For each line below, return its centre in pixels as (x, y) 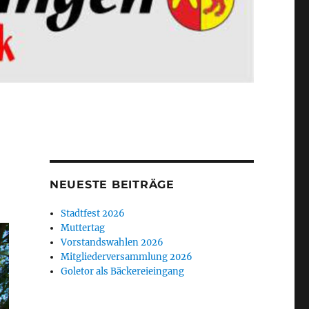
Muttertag (83, 228)
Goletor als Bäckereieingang (123, 271)
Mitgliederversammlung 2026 (127, 257)
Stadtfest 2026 (93, 213)
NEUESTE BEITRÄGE (112, 184)
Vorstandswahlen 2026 (112, 242)
